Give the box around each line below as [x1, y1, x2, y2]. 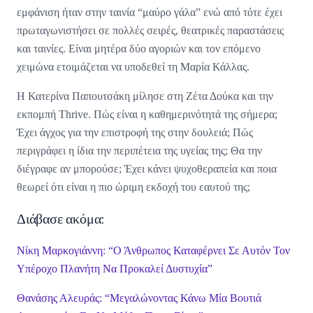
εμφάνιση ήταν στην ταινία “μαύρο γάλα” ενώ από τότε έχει [17, 6, 282, 19]
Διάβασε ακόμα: [17, 211, 105, 227]
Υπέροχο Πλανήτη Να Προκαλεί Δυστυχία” [17, 263, 212, 275]
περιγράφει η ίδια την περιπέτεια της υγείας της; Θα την [17, 145, 262, 157]
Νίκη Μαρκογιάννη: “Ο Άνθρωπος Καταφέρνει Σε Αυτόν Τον [17, 245, 290, 257]
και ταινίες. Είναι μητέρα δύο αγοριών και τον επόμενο [17, 43, 261, 55]
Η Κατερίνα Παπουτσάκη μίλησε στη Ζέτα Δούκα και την [17, 90, 273, 103]
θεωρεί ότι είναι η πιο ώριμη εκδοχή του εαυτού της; [17, 181, 250, 194]
